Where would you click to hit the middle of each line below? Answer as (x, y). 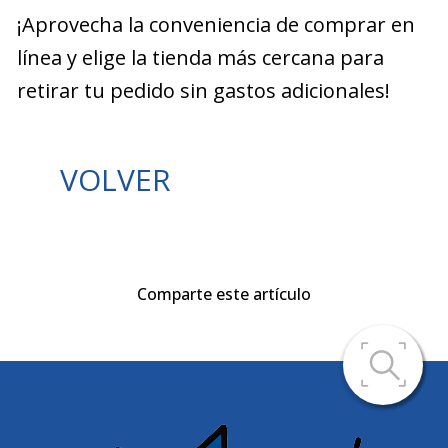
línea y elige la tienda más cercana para (200, 57)
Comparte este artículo (224, 294)
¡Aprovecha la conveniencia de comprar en (215, 24)
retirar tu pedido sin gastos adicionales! (203, 90)
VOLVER (115, 179)
